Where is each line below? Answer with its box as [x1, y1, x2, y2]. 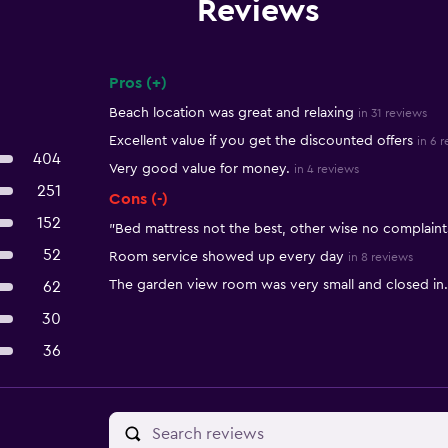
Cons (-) [108, 191, 168, 207]
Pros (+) [108, 75, 167, 91]
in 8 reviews [347, 251, 413, 263]
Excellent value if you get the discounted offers [108, 134, 413, 148]
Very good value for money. [108, 162, 290, 176]
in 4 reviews [293, 163, 359, 175]
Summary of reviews [107, 90, 281, 110]
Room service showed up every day [108, 250, 344, 264]
